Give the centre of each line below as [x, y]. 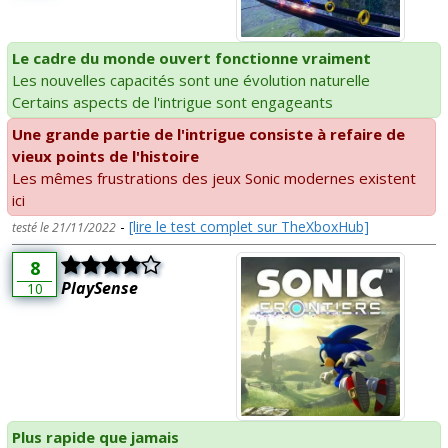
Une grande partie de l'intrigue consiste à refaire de [208, 134]
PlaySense [99, 288]
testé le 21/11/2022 [64, 228]
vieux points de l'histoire [105, 156]
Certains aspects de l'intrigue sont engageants [172, 102]
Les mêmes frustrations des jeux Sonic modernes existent [214, 178]
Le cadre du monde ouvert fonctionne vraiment [191, 58]
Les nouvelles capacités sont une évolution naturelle [191, 80]
